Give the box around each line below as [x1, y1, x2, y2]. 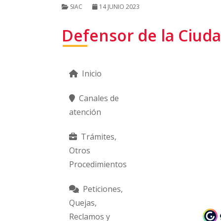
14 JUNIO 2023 [99, 2, 140, 11]
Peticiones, [81, 184, 123, 194]
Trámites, [79, 131, 116, 142]
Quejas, [69, 197, 97, 208]
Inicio [80, 68, 102, 79]
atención [69, 107, 101, 117]
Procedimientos [69, 159, 127, 170]
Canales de [77, 93, 119, 104]
